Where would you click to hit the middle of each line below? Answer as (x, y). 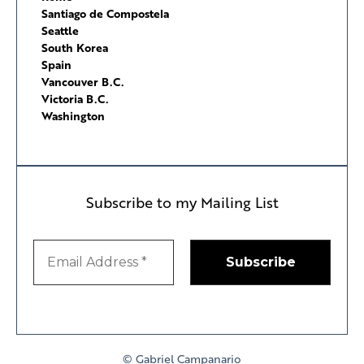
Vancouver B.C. (82, 81)
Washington (73, 115)
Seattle (60, 30)
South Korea (75, 47)
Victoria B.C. (75, 98)
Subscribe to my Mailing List (182, 203)
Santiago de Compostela (105, 13)
